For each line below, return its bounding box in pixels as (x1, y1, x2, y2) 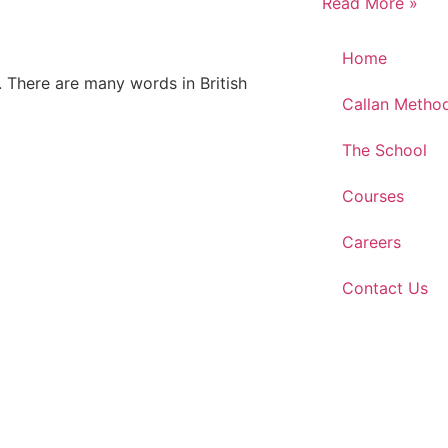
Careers (341, 232, 401, 252)
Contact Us (341, 278, 428, 298)
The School (341, 140, 427, 160)
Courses (341, 186, 404, 206)
